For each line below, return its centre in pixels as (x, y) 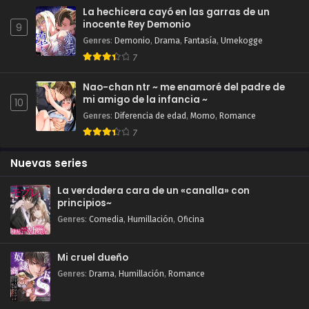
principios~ (84, 203)
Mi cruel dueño (93, 258)
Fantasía (200, 41)
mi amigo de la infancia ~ (145, 100)
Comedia (106, 220)
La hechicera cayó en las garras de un (176, 12)
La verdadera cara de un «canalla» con (153, 191)
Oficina (191, 220)
